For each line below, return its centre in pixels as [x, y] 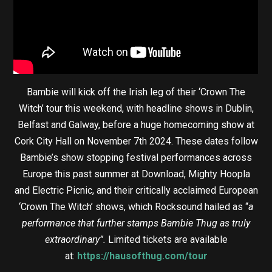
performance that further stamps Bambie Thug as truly [136, 223]
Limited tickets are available [168, 239]
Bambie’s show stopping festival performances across [136, 157]
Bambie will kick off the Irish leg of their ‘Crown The [136, 92]
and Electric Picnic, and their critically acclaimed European [136, 190]
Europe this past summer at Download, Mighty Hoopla [136, 174]
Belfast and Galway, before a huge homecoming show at [136, 124]
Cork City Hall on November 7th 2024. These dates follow [136, 141]
